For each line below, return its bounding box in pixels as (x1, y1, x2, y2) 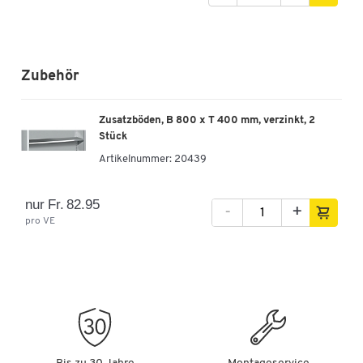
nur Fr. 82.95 (25, 196, 100, 212)
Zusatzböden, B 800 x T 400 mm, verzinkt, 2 (99, 114, 315, 126)
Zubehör (21, 68, 79, 84)
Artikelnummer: (99, 153, 172, 164)
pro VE (25, 216, 55, 226)
